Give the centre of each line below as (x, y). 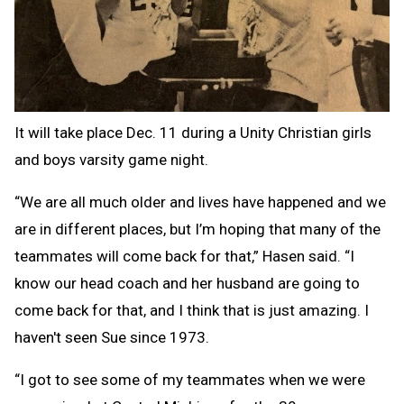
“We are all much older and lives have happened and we (200, 202)
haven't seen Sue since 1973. (112, 337)
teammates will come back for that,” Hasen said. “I (184, 256)
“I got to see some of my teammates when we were (190, 379)
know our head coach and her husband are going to (187, 283)
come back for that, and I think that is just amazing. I (192, 310)
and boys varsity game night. (111, 159)
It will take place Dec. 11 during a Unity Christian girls (193, 132)
